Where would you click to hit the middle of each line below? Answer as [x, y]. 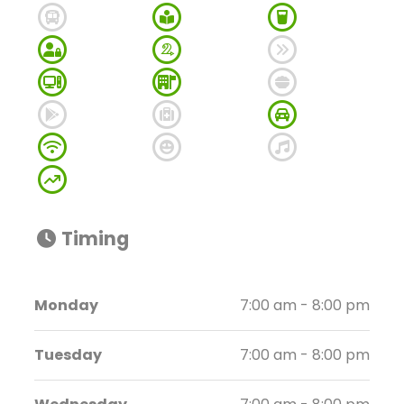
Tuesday [69, 354]
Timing [94, 239]
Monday [67, 305]
